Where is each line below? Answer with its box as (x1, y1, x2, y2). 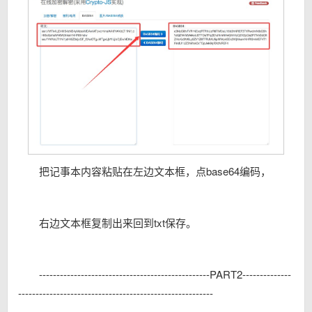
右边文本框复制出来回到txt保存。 (39, 214, 196, 230)
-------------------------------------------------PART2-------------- (39, 266, 291, 281)
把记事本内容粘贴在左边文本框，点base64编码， (39, 163, 271, 178)
